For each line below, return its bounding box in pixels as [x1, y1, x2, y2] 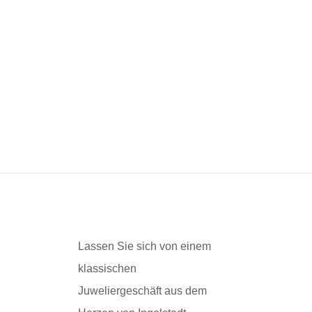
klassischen [78, 263, 136, 274]
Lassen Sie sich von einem [78, 240, 211, 252]
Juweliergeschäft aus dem [78, 285, 207, 297]
